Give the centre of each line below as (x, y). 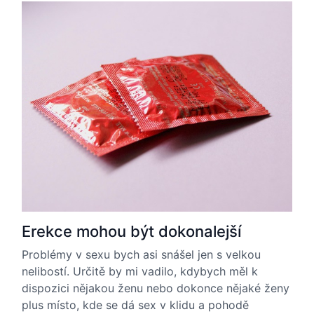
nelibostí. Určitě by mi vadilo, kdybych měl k (140, 271)
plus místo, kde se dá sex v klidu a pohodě (135, 305)
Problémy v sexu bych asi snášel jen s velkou (141, 254)
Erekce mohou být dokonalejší (131, 231)
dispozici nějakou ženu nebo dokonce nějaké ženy (156, 288)
